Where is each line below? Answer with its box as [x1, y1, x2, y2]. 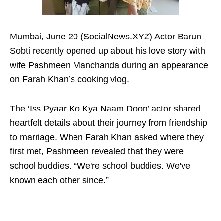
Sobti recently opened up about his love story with [10, 46, 205, 56]
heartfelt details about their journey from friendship [10, 118, 207, 128]
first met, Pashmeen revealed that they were [10, 147, 184, 157]
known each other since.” [10, 175, 109, 185]
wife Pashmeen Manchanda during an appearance [10, 60, 208, 71]
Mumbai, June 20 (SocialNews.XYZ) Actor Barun [10, 32, 201, 42]
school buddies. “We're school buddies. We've [10, 161, 190, 171]
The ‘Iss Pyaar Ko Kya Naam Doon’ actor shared [10, 104, 201, 114]
